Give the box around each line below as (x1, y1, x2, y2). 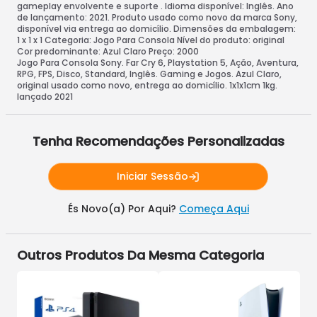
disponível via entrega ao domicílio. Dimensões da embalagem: (17, 23, 296, 35)
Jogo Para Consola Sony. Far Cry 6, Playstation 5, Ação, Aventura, (17, 57, 299, 69)
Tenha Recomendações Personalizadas (32, 132, 284, 150)
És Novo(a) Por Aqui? (67, 202, 176, 216)
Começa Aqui (178, 202, 249, 216)
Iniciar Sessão (117, 169, 189, 183)
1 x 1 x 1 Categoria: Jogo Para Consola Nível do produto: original (17, 34, 284, 46)
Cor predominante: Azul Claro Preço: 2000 (17, 45, 199, 57)
